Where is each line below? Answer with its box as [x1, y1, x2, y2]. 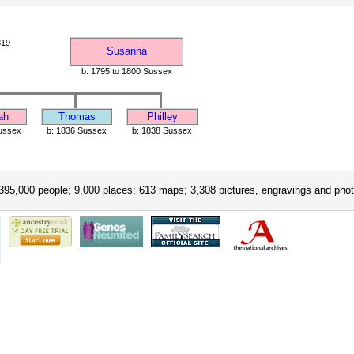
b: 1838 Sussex [132, 126, 192, 135]
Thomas [58, 111, 96, 122]
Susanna [106, 45, 147, 57]
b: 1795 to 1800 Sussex [81, 66, 172, 76]
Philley [146, 111, 178, 122]
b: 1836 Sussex [47, 126, 107, 135]
